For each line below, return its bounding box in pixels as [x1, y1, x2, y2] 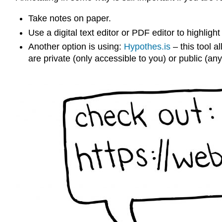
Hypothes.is [123, 41, 170, 52]
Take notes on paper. [28, 13, 111, 24]
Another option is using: [28, 41, 124, 52]
